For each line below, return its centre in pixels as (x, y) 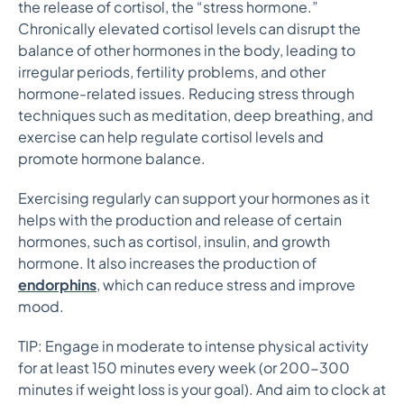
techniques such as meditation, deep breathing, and (196, 115)
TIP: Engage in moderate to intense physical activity (193, 346)
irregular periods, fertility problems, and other (172, 72)
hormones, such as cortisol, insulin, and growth (174, 241)
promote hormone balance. (112, 158)
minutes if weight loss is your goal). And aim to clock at (202, 389)
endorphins (57, 285)
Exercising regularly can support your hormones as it (194, 198)
